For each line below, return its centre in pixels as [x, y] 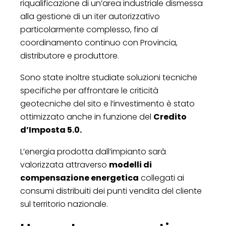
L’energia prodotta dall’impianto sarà [93, 151]
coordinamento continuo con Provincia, [99, 42]
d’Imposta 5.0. [51, 130]
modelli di [130, 164]
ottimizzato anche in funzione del [87, 117]
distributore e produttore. [70, 55]
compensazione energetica [79, 178]
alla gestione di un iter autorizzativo [90, 16]
